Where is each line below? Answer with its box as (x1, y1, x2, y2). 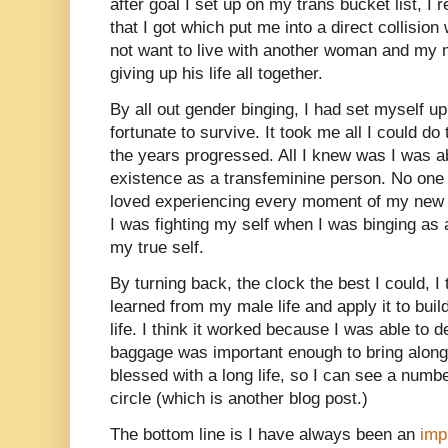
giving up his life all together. (110, 63, 323, 83)
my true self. (110, 237, 204, 257)
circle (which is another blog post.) (110, 389, 368, 408)
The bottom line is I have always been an (110, 425, 420, 445)
